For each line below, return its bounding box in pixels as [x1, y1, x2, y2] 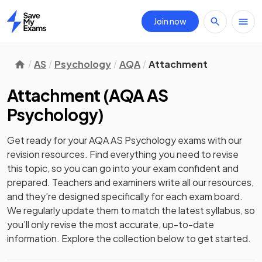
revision [7, 148, 40, 160]
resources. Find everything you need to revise [40, 148, 239, 160]
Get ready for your [7, 134, 89, 146]
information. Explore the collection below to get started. [7, 232, 251, 244]
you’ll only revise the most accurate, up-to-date [7, 218, 214, 230]
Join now [154, 16, 187, 26]
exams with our [176, 134, 242, 146]
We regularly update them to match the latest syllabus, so [7, 204, 255, 216]
